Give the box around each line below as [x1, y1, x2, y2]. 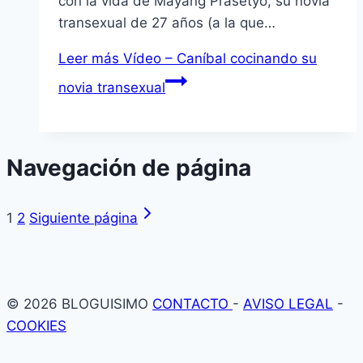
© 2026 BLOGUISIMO [6, 296, 152, 313]
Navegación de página [6, 153, 251, 181]
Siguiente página [29, 210, 138, 227]
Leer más [58, 49, 119, 66]
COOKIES [6, 318, 66, 335]
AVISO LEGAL [243, 296, 333, 313]
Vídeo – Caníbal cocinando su [119, 49, 317, 66]
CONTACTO [152, 296, 233, 313]
